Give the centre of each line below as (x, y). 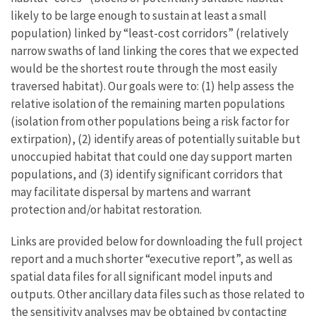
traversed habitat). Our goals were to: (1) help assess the (152, 86)
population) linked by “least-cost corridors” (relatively (150, 33)
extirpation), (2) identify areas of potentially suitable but (156, 139)
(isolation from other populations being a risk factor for (150, 121)
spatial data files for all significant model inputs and (142, 276)
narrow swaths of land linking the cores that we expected (155, 50)
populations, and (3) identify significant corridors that (147, 174)
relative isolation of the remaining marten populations (148, 103)
